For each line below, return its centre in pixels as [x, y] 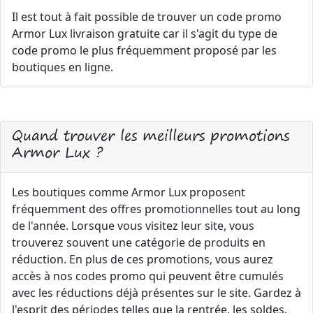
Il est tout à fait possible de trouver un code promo [147, 17]
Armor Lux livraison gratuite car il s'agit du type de [145, 34]
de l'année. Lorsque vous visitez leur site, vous [133, 226]
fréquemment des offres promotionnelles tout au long [156, 209]
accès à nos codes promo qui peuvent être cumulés [148, 276]
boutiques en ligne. [63, 67]
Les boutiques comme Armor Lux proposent [129, 192]
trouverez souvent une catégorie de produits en [139, 242]
